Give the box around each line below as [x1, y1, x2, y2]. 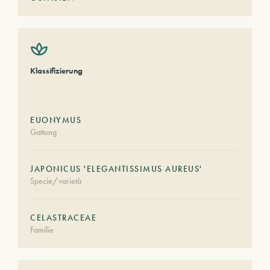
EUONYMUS [30, 115, 81, 125]
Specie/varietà [30, 175, 81, 186]
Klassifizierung [30, 65, 83, 76]
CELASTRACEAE [30, 212, 96, 223]
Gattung [30, 127, 57, 137]
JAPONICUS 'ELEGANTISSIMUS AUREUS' [30, 163, 202, 174]
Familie [30, 224, 54, 235]
